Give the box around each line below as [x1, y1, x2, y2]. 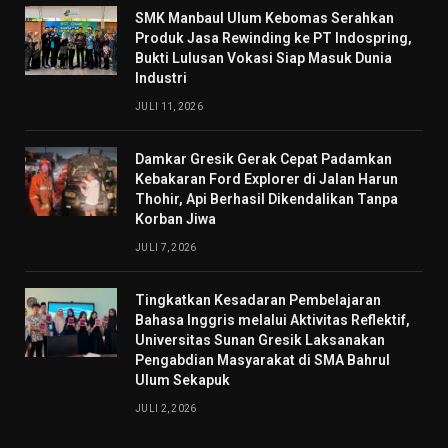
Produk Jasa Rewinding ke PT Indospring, [135, 30, 412, 47]
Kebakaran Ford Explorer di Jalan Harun [135, 171, 398, 188]
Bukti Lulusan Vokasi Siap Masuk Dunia [135, 50, 392, 67]
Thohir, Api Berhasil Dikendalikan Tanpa [135, 191, 398, 208]
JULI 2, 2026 [135, 403, 197, 415]
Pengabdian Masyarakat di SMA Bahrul [135, 352, 390, 369]
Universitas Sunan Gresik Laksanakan [135, 332, 385, 349]
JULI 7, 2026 [135, 242, 197, 254]
